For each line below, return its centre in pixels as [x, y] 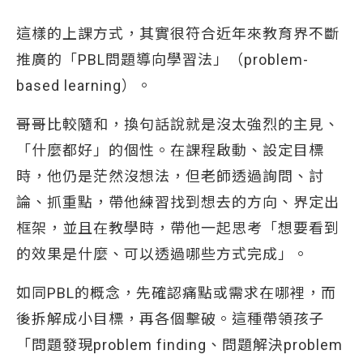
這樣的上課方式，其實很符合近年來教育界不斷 [178, 34]
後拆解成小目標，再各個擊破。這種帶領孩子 [170, 319]
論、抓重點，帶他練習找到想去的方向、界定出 [178, 202]
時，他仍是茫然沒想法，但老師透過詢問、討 [170, 176]
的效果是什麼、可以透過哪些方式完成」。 [162, 254]
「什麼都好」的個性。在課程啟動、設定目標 [170, 150]
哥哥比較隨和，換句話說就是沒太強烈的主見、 [178, 124]
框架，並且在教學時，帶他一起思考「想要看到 [178, 228]
